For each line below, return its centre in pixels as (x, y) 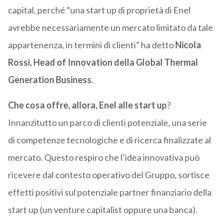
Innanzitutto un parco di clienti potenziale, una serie (107, 123)
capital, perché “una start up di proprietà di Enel (99, 10)
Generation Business (50, 80)
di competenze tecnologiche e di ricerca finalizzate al (109, 140)
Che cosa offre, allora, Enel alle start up (87, 105)
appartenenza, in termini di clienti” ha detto (91, 45)
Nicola (188, 45)
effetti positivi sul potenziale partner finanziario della (110, 192)
